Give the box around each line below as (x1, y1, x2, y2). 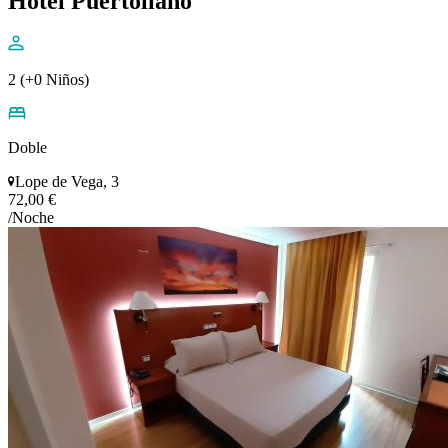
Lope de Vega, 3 (15, 172, 119, 190)
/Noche (8, 208, 54, 226)
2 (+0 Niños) (8, 70, 89, 88)
